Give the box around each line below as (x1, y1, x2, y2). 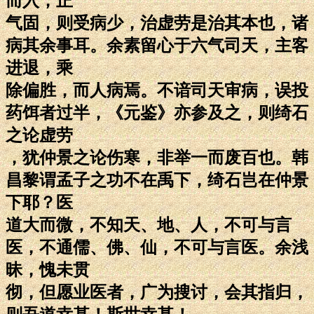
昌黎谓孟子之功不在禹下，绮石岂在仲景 (6, 170, 308, 189)
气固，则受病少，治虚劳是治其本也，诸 (6, 13, 308, 32)
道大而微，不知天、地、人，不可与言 (6, 215, 292, 234)
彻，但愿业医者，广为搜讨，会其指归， (6, 282, 308, 301)
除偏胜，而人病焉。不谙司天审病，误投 (6, 81, 308, 100)
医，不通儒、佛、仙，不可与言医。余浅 (6, 238, 308, 257)
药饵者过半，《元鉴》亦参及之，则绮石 (6, 103, 308, 122)
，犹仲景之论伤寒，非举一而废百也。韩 (6, 148, 308, 167)
